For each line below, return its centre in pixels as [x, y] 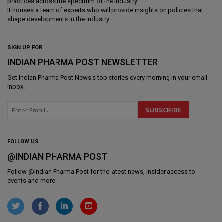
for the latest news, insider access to [142, 171]
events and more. [32, 180]
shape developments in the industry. [59, 19]
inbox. [16, 86]
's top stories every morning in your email [149, 77]
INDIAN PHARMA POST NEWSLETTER [83, 62]
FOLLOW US [23, 141]
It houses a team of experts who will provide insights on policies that [105, 10]
